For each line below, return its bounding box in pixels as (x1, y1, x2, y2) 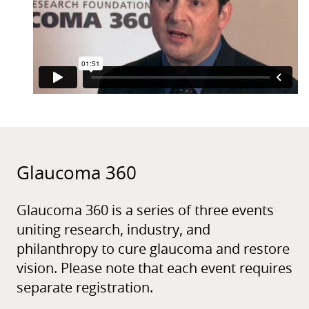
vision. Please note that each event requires (17, 262, 292, 277)
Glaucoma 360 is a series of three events (17, 204, 274, 219)
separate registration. (17, 281, 153, 296)
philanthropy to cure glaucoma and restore (17, 243, 290, 257)
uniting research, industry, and (17, 223, 210, 238)
